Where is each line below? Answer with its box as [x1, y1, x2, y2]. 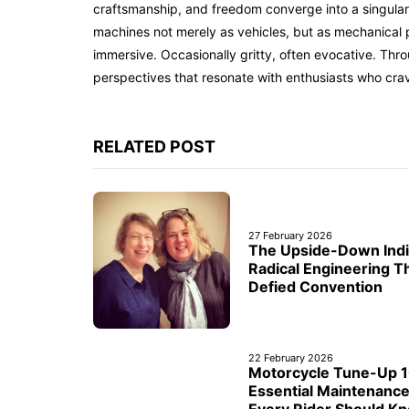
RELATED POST [93, 137, 215, 156]
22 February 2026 [248, 351, 333, 364]
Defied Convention [248, 278, 383, 296]
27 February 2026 [248, 229, 332, 242]
